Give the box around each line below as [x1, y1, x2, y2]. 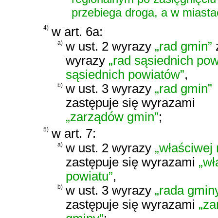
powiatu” [66, 169, 113, 183]
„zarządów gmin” [66, 110, 159, 124]
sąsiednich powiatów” [66, 68, 184, 81]
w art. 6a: [52, 24, 103, 39]
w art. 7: [52, 126, 96, 141]
